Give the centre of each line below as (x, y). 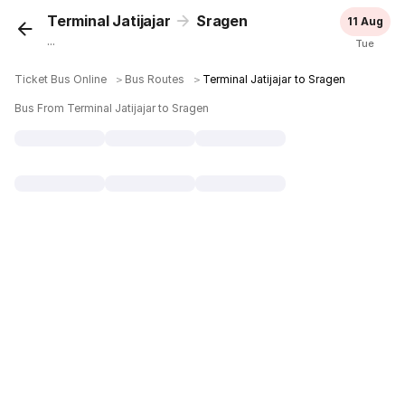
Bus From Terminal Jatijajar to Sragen (112, 108)
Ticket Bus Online (61, 79)
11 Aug (365, 21)
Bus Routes (155, 79)
